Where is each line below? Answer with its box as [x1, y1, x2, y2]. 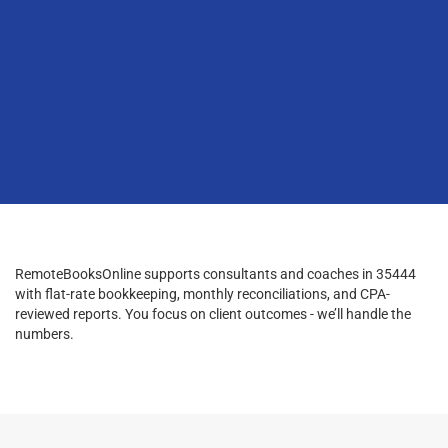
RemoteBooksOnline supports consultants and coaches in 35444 [15, 265, 416, 282]
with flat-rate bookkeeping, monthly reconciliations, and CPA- [15, 285, 390, 302]
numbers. [15, 325, 74, 342]
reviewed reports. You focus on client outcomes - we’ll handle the [15, 305, 411, 322]
